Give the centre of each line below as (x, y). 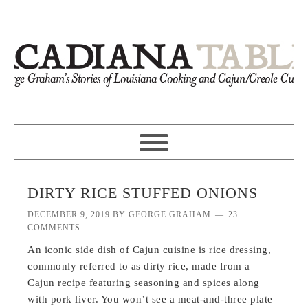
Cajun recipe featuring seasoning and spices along (144, 283)
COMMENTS (54, 228)
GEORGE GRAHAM (170, 214)
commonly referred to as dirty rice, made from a (139, 266)
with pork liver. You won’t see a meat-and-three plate (150, 299)
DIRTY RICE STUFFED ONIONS (143, 193)
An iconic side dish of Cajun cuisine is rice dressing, (150, 250)
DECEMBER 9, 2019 (69, 214)
